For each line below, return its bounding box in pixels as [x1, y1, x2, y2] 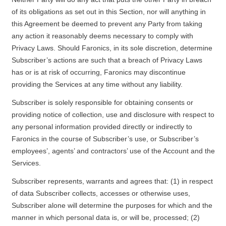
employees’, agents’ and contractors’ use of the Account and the [11, 147, 215, 155]
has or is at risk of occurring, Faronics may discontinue [11, 68, 186, 76]
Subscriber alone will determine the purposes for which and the [11, 201, 212, 209]
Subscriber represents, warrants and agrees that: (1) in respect [11, 177, 213, 185]
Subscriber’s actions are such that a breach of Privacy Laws [11, 56, 202, 64]
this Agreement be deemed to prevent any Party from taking [11, 20, 202, 28]
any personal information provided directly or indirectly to [11, 123, 192, 131]
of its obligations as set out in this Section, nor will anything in [11, 8, 206, 16]
